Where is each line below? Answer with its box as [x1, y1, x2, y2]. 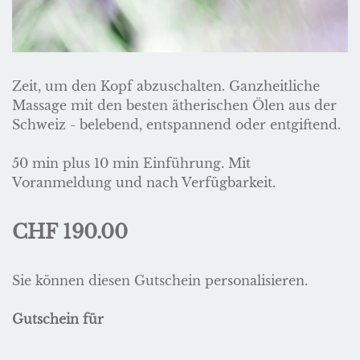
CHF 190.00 [12, 220, 128, 244]
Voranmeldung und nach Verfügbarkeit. [12, 174, 276, 191]
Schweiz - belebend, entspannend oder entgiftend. [12, 117, 341, 133]
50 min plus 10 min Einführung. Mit [12, 155, 251, 172]
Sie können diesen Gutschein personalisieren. [12, 272, 308, 289]
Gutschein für [12, 311, 104, 328]
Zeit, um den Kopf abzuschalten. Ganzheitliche [12, 78, 320, 95]
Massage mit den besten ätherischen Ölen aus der [12, 97, 337, 114]
